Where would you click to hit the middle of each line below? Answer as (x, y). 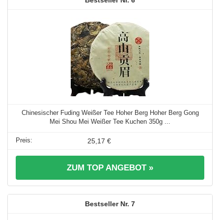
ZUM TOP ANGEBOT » (110, 167)
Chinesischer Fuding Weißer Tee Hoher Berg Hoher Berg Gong (110, 112)
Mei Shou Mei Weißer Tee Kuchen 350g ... (110, 121)
